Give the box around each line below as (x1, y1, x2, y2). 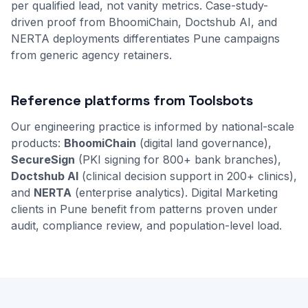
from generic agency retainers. (11, 48, 172, 62)
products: (11, 136, 64, 150)
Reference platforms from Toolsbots (11, 91, 253, 109)
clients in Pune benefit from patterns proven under (11, 202, 278, 216)
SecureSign (11, 153, 75, 166)
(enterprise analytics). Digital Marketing (71, 186, 278, 199)
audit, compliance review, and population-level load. (11, 219, 282, 232)
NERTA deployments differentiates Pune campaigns (11, 32, 280, 45)
